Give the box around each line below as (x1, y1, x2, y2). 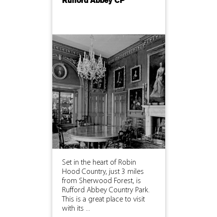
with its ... (62, 204, 90, 213)
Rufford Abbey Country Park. (62, 186, 150, 194)
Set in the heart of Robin (62, 158, 136, 167)
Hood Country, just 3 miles (62, 168, 144, 176)
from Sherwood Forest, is (62, 177, 141, 185)
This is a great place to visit (62, 195, 145, 203)
